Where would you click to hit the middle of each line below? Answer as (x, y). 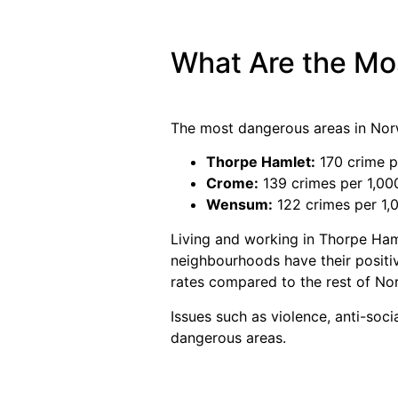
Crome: (232, 183)
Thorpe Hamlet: (261, 162)
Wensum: (239, 205)
